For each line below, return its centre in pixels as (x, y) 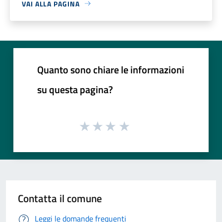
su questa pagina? (75, 89)
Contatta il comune (60, 198)
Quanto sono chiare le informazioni (111, 69)
